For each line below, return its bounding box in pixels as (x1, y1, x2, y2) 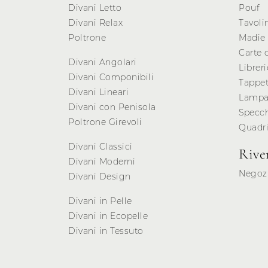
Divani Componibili (68, 72, 154, 83)
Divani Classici (68, 141, 133, 153)
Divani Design (68, 171, 131, 182)
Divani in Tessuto (68, 226, 144, 237)
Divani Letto (68, 2, 121, 14)
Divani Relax (68, 17, 123, 29)
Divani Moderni (68, 156, 135, 167)
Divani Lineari (68, 87, 129, 98)
